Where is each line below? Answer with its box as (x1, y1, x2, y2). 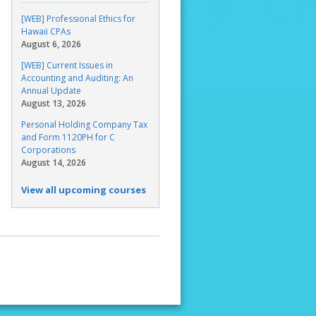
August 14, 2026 (21, 157, 86, 169)
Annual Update (21, 85, 81, 97)
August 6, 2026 (21, 38, 81, 51)
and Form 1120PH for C (21, 131, 115, 144)
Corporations (21, 144, 75, 157)
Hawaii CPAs (21, 25, 71, 38)
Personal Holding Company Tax (21, 119, 147, 131)
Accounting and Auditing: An (21, 72, 133, 85)
